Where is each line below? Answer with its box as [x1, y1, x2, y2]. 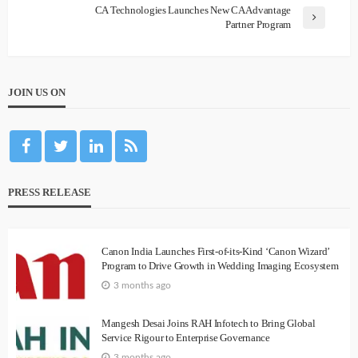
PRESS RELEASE [8, 185, 91, 198]
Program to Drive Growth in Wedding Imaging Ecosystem [101, 259, 339, 272]
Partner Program [225, 18, 291, 30]
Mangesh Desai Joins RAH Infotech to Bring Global [101, 316, 316, 329]
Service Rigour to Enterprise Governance [101, 331, 270, 344]
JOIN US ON [8, 86, 66, 98]
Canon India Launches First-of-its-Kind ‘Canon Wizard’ [101, 245, 330, 257]
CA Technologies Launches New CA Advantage [94, 3, 291, 16]
